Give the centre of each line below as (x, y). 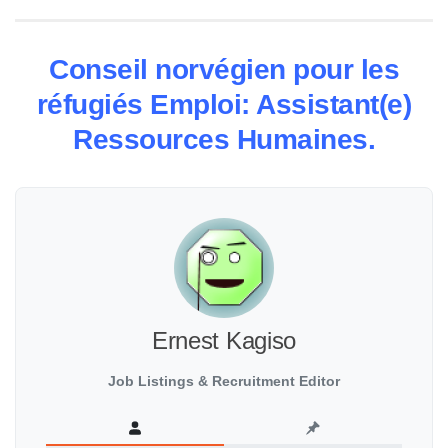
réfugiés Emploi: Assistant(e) (224, 105)
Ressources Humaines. (224, 140)
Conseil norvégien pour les (224, 70)
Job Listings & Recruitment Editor (224, 381)
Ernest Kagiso (224, 341)
